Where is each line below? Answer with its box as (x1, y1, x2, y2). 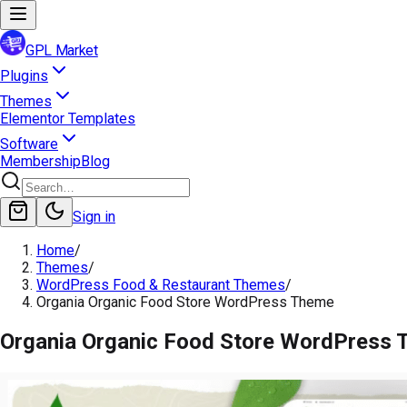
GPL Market (25, 42, 98, 59)
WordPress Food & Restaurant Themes (36, 276, 285, 293)
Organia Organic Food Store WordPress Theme (36, 293, 334, 311)
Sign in (73, 208, 115, 225)
